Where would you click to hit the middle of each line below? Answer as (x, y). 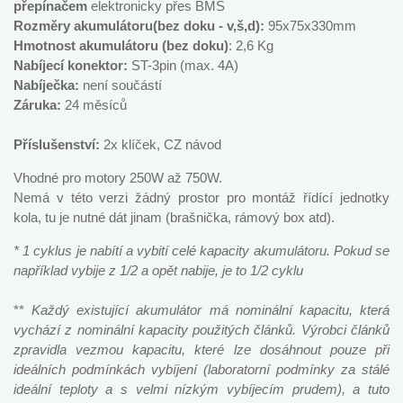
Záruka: (37, 105)
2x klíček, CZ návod (161, 144)
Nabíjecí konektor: (72, 65)
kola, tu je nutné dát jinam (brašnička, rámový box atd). (174, 217)
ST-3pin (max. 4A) (185, 65)
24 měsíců (94, 105)
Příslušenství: (57, 144)
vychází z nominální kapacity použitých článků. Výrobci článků (201, 330)
